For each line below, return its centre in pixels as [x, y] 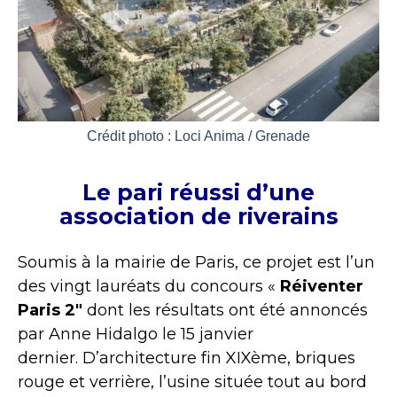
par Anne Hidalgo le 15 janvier [136, 334]
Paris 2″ [50, 310]
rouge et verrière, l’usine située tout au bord [192, 381]
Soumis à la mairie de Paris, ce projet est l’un [196, 262]
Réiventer [322, 286]
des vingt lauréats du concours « [149, 286]
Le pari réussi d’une [198, 192]
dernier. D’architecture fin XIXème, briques [187, 358]
